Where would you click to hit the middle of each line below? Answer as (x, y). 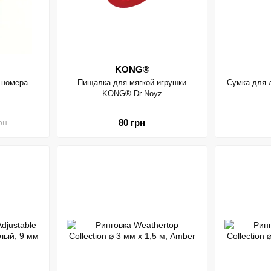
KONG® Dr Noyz (132, 93)
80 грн (132, 122)
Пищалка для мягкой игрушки (132, 83)
